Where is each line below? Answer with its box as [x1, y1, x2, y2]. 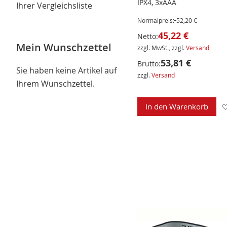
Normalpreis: [137, 16, 174, 25]
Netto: [137, 31, 158, 42]
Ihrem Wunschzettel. [16, 78, 95, 89]
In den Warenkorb [145, 101, 208, 112]
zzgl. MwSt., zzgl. [137, 44, 186, 52]
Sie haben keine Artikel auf [16, 64, 117, 76]
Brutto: [137, 59, 161, 69]
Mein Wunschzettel [16, 40, 111, 54]
